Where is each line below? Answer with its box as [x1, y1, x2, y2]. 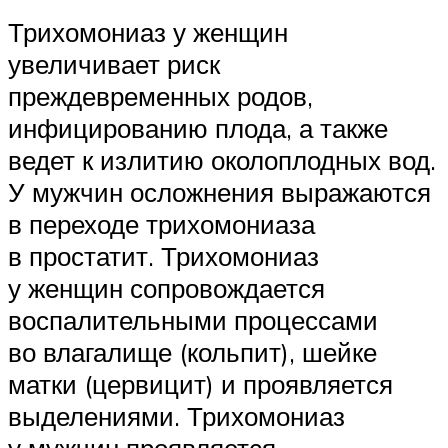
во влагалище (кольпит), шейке [8, 335, 377, 368]
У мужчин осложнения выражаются [8, 175, 431, 208]
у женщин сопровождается [8, 271, 325, 304]
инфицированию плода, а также [8, 111, 388, 144]
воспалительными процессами [8, 303, 378, 336]
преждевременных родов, [8, 79, 313, 112]
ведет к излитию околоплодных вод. [8, 143, 436, 176]
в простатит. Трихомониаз [8, 239, 319, 272]
